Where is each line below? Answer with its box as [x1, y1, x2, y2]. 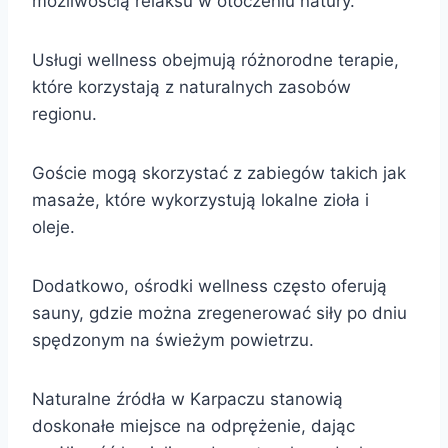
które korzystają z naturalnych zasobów [32, 76, 351, 97]
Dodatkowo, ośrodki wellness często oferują [32, 275, 387, 296]
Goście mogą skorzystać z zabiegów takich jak [32, 162, 406, 183]
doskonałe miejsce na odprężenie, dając [32, 415, 355, 436]
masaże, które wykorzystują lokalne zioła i [32, 189, 369, 210]
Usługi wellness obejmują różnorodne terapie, [32, 49, 399, 70]
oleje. [32, 216, 75, 237]
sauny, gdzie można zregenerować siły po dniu [32, 302, 407, 323]
